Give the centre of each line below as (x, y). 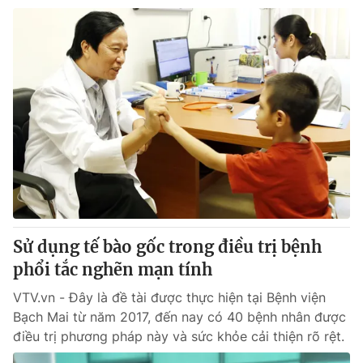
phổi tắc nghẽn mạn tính (113, 269)
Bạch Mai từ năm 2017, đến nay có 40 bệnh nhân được (179, 317)
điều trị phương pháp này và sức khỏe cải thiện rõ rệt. (179, 336)
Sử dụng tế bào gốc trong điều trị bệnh (167, 247)
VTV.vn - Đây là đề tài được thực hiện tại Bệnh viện (169, 297)
